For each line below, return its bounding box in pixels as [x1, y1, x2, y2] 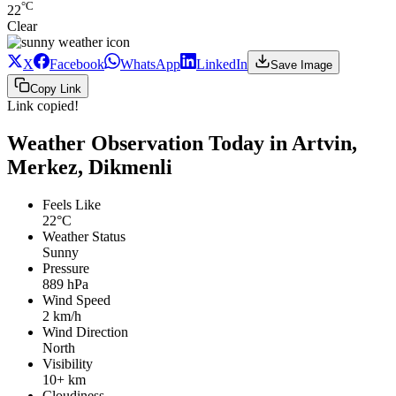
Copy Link [30, 82, 81, 96]
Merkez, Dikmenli [7, 155, 172, 179]
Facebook [49, 57, 104, 72]
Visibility [42, 355, 93, 371]
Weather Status [42, 228, 126, 244]
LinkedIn [196, 57, 247, 72]
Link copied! [7, 98, 79, 114]
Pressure [42, 260, 89, 276]
